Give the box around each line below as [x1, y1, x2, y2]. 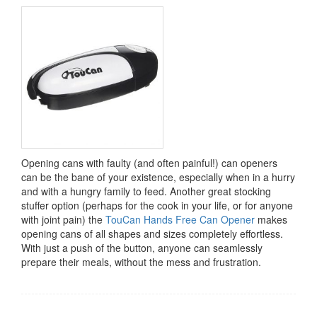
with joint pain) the [21, 212, 105, 227]
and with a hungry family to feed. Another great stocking [21, 184, 271, 199]
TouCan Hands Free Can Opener [105, 212, 255, 227]
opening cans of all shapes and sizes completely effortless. [21, 226, 283, 241]
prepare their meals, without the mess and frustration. [21, 255, 261, 270]
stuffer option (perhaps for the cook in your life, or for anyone [21, 198, 293, 213]
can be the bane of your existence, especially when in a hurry [21, 170, 295, 185]
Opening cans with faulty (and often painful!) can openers [21, 156, 277, 171]
